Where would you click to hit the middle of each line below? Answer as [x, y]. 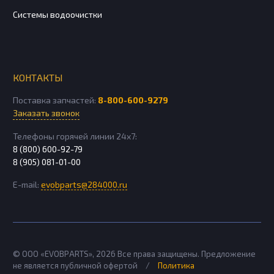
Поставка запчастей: [55, 100]
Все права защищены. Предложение [186, 254]
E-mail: [27, 184]
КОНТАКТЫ [38, 77]
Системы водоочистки [57, 14]
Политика [176, 265]
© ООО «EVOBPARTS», [54, 254]
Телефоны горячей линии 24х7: [75, 136]
